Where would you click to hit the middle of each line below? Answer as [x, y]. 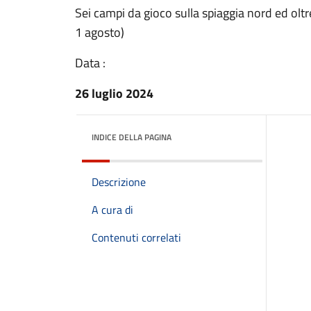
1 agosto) [100, 32]
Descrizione [119, 182]
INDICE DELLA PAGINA [132, 137]
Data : [90, 63]
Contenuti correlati [136, 237]
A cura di [112, 210]
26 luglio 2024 [114, 93]
